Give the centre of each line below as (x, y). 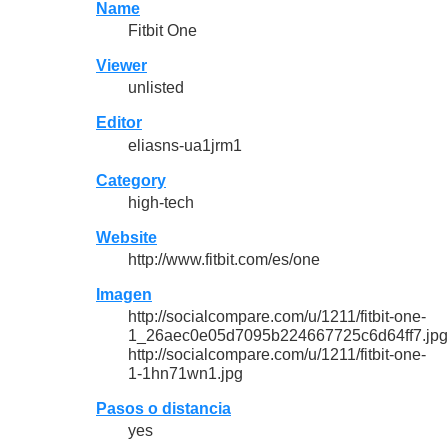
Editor (119, 123)
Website (126, 237)
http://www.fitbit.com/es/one (224, 259)
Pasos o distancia (163, 409)
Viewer (121, 66)
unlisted (156, 88)
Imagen (124, 294)
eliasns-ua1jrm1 (185, 145)
